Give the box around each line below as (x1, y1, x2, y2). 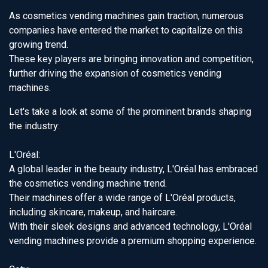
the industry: (9, 120, 60, 132)
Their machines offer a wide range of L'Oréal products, (9, 192, 236, 203)
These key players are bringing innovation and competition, (9, 53, 254, 65)
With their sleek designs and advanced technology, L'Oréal (9, 221, 252, 232)
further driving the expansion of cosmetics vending (9, 68, 221, 79)
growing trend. (9, 39, 68, 50)
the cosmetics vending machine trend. (9, 178, 167, 189)
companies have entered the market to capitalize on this (9, 25, 243, 36)
